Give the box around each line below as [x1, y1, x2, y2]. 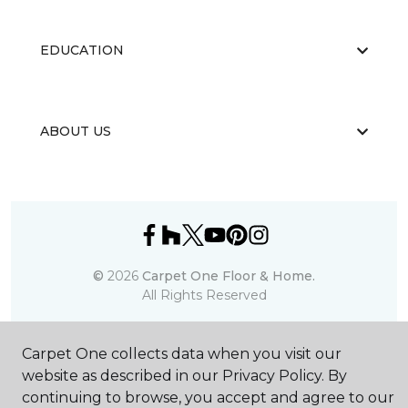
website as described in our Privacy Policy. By [22, 367, 347, 384]
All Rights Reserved [141, 287, 267, 304]
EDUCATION [40, 42, 124, 59]
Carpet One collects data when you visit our [22, 345, 342, 362]
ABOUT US [40, 123, 111, 140]
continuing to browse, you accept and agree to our [22, 389, 394, 406]
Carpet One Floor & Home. [142, 268, 315, 285]
